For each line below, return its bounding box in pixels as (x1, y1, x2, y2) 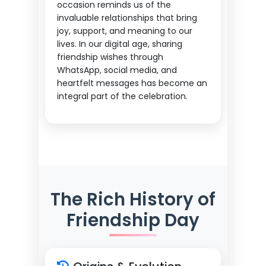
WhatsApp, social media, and (56, 64, 177, 77)
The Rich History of (50, 186, 216, 211)
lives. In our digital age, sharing (56, 38, 182, 50)
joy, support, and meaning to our (56, 25, 192, 37)
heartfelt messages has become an (56, 77, 207, 90)
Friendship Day (66, 207, 199, 232)
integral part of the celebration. (56, 90, 188, 103)
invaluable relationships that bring (56, 12, 197, 24)
